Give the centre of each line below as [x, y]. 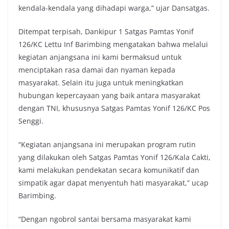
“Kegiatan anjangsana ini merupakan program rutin [107, 144]
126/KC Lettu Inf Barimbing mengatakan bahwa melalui [113, 44]
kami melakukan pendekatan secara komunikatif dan [109, 170]
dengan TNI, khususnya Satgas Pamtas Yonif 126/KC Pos [114, 108]
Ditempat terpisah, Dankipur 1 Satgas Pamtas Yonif [106, 31]
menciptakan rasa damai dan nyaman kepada [97, 70]
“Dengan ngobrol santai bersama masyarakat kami [105, 219]
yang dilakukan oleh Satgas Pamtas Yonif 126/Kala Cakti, [114, 157]
